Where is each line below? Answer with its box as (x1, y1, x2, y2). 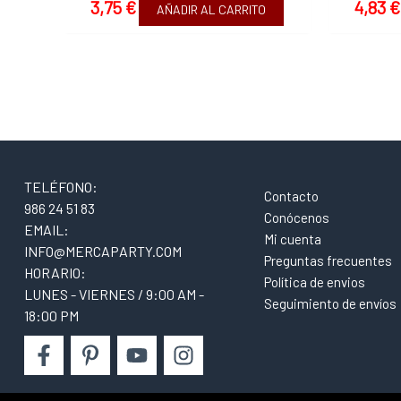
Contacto (264, 187, 319, 204)
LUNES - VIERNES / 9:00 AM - (24, 285, 204, 303)
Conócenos (264, 209, 329, 226)
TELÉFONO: (24, 177, 98, 195)
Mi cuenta (264, 230, 321, 247)
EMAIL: (24, 220, 69, 238)
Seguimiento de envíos (264, 294, 397, 311)
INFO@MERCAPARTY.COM (24, 242, 182, 260)
